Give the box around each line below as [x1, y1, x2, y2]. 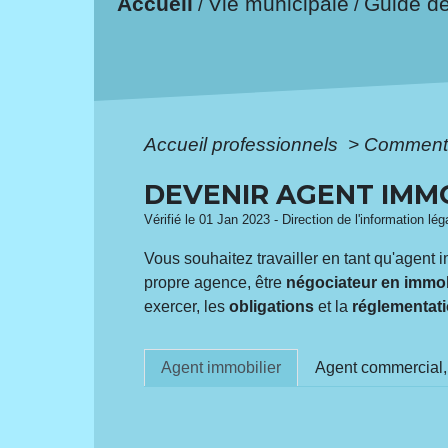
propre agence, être [144, 273, 287, 291]
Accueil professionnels [144, 133, 344, 155]
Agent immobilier [161, 358, 282, 376]
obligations [229, 297, 315, 315]
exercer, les [144, 297, 230, 315]
